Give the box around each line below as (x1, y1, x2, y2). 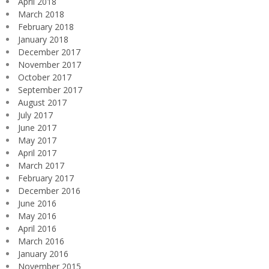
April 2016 (18, 222, 56, 234)
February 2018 (18, 20, 74, 32)
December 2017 (18, 46, 80, 58)
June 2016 (18, 197, 56, 209)
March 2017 (18, 159, 64, 171)
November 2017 (18, 58, 81, 70)
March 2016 (18, 235, 64, 247)
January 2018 (18, 33, 68, 45)
